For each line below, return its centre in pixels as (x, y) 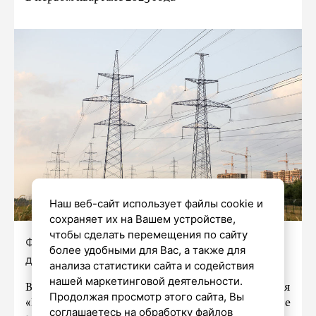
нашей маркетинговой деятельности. (146, 281)
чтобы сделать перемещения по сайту (148, 235)
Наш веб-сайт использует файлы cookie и (156, 203)
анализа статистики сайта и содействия (151, 266)
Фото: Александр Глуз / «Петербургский (139, 242)
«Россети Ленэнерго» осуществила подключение (158, 303)
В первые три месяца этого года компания (158, 288)
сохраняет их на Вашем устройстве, (142, 219)
